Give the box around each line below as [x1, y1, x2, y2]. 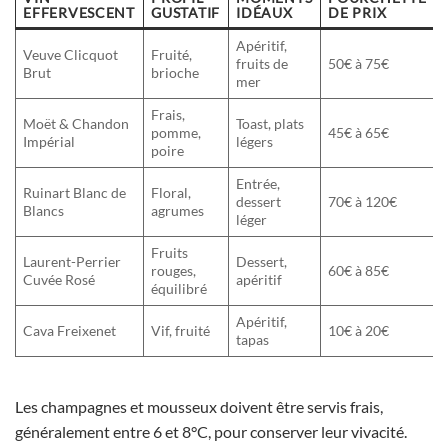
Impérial [23, 132, 76, 150]
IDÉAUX [236, 3, 293, 21]
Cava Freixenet [23, 321, 117, 339]
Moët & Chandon [23, 114, 130, 132]
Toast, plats [236, 114, 305, 132]
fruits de [236, 54, 289, 72]
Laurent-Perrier [23, 252, 122, 270]
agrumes [151, 201, 205, 219]
